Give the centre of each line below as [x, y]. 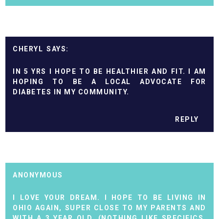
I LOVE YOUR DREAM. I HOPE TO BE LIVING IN [109, 198]
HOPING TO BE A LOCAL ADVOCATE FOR [109, 81]
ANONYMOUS [38, 175]
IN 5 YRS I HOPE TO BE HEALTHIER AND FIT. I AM [109, 71]
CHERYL [28, 49]
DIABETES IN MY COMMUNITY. [71, 92]
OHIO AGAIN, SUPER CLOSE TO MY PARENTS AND [109, 208]
